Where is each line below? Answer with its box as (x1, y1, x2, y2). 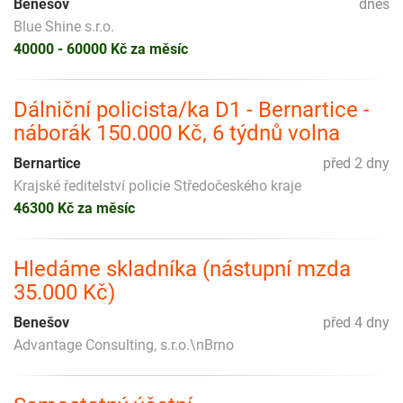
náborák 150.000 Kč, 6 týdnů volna (13, 120, 340, 146)
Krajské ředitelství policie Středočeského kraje (13, 176, 301, 194)
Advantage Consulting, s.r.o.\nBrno (13, 336, 234, 354)
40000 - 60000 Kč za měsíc (13, 40, 188, 58)
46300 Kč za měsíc (13, 199, 135, 217)
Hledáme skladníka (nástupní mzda (13, 255, 351, 282)
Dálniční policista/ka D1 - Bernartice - (13, 96, 370, 122)
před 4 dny (323, 313, 390, 331)
